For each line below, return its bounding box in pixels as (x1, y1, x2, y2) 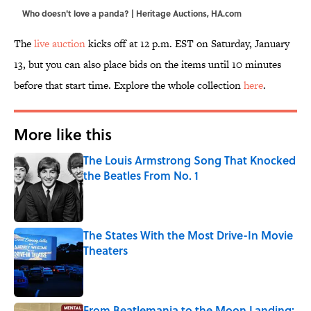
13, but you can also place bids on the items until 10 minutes (14, 57, 281, 72)
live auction (34, 36, 85, 51)
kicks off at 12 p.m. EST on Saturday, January (85, 36, 289, 51)
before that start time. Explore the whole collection (14, 78, 244, 93)
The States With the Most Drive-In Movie (83, 227, 293, 244)
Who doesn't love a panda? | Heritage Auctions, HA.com (22, 7, 242, 20)
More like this (14, 123, 112, 146)
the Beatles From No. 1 (83, 167, 199, 184)
